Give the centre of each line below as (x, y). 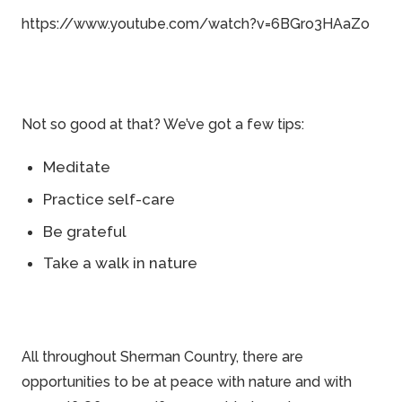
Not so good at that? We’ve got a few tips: (163, 124)
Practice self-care (109, 199)
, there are (270, 357)
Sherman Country (178, 357)
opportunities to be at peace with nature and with (187, 382)
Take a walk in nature (120, 263)
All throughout (71, 357)
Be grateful (85, 231)
